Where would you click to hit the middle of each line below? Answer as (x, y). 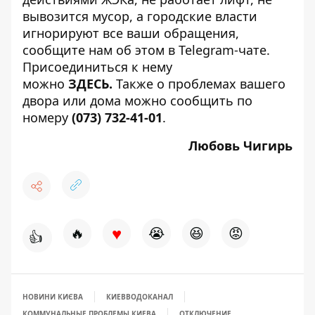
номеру (47, 117)
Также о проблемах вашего (201, 84)
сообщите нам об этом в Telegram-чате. (146, 50)
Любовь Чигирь (240, 146)
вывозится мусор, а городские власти (140, 16)
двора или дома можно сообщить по (137, 101)
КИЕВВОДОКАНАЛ (140, 297)
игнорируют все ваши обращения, (131, 33)
